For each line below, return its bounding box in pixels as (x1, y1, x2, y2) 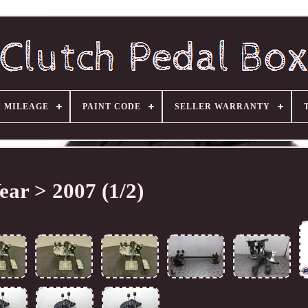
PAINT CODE (82, 102, 141, 111)
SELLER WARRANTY (174, 102, 270, 111)
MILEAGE (3, 102, 49, 111)
